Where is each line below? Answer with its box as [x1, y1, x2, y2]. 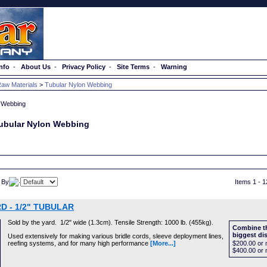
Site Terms [117, 63, 150, 70]
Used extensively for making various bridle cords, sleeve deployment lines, [8, 232, 223, 240]
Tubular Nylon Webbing [45, 81, 112, 88]
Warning [161, 63, 187, 70]
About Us [21, 63, 51, 70]
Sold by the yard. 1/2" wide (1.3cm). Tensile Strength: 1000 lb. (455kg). [8, 219, 213, 226]
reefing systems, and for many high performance [8, 240, 150, 247]
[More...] [150, 240, 176, 247]
